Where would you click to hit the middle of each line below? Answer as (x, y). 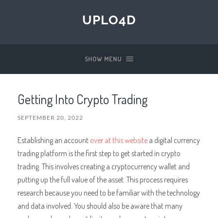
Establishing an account (54, 140)
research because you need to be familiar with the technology (109, 192)
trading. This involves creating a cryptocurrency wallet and (103, 166)
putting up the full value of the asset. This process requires (102, 179)
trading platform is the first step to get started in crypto (99, 153)
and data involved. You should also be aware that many (100, 205)
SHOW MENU (103, 59)
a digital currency (173, 140)
